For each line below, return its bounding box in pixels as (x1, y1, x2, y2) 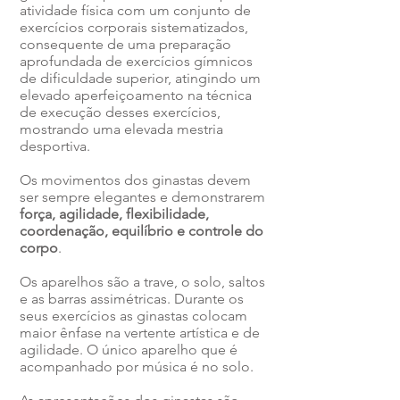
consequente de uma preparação (20, 36, 231, 53)
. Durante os (167, 290, 244, 307)
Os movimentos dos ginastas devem (20, 171, 251, 188)
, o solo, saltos (174, 273, 265, 290)
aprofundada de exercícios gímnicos (20, 53, 253, 70)
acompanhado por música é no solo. (20, 358, 254, 375)
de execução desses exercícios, (20, 104, 221, 121)
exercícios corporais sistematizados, (20, 19, 248, 36)
